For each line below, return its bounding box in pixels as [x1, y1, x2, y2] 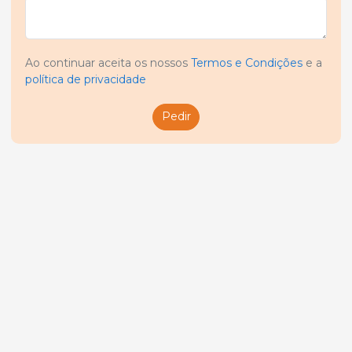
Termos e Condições [191, 56, 302, 70]
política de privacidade [25, 72, 146, 86]
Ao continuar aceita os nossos [25, 56, 191, 70]
